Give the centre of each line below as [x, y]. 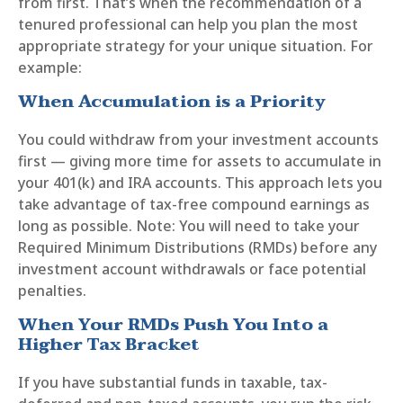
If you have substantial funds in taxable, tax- [173, 382]
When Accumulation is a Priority [172, 102]
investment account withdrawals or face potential [192, 269]
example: [50, 68]
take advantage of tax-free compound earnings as [194, 205]
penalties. [52, 291]
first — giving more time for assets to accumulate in [200, 161]
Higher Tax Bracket [109, 345]
